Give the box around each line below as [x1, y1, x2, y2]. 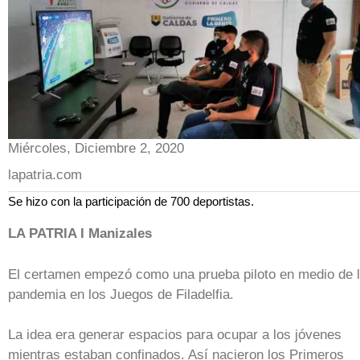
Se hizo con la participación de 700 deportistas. [8, 194, 254, 208]
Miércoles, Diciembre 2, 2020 [8, 140, 184, 156]
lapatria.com [8, 166, 82, 182]
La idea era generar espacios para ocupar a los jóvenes [8, 327, 342, 343]
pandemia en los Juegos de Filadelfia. [8, 286, 234, 302]
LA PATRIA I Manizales [8, 226, 152, 242]
